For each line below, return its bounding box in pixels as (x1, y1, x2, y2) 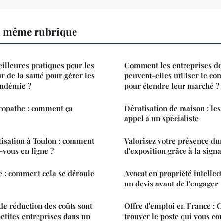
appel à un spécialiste (124, 113, 199, 123)
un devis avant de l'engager (124, 178, 218, 188)
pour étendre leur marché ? (124, 80, 219, 91)
